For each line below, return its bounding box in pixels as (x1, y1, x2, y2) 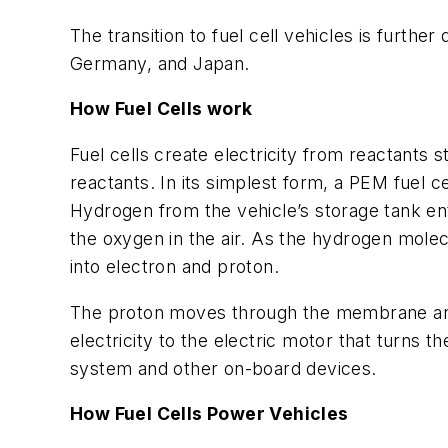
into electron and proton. (70, 255, 279, 277)
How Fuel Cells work (70, 98, 253, 120)
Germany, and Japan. (70, 52, 250, 74)
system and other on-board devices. (70, 357, 377, 379)
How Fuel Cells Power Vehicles (70, 403, 349, 425)
